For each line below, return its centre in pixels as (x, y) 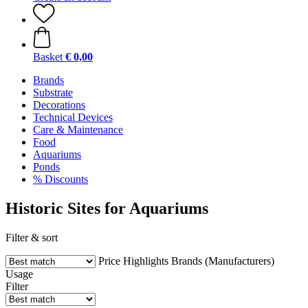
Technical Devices (73, 117)
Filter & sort (32, 237)
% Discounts (60, 179)
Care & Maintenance (78, 130)
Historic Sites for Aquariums (107, 208)
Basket (48, 57)
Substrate (53, 92)
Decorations (59, 105)
